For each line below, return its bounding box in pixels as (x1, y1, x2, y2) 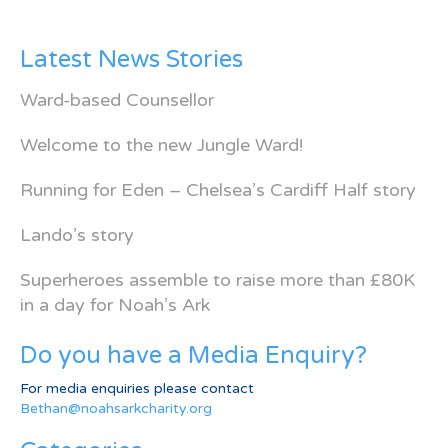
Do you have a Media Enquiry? (20, 341, 367, 370)
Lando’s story (20, 224, 134, 246)
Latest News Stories (20, 45, 243, 74)
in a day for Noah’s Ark (20, 294, 210, 316)
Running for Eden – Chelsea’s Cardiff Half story (20, 179, 416, 201)
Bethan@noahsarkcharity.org (20, 400, 212, 417)
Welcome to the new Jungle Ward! (20, 134, 303, 156)
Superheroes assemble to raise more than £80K (20, 269, 415, 291)
